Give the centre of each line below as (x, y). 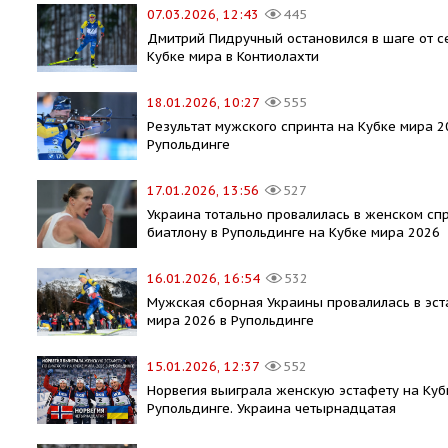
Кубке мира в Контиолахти (233, 56)
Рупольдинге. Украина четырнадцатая (271, 408)
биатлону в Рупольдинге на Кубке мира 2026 (293, 232)
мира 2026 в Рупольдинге (230, 320)
